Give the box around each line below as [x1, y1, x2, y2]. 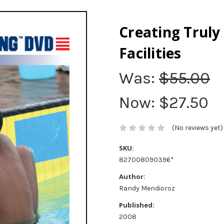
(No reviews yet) [171, 123, 223, 132]
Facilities [119, 43, 181, 62]
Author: [119, 172, 145, 181]
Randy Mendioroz [119, 184, 175, 193]
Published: [119, 200, 154, 210]
